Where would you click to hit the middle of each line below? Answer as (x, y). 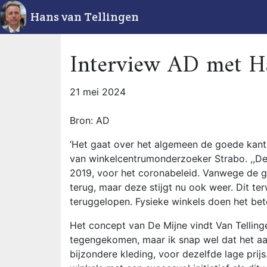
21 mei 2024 (98, 92)
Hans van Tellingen (85, 17)
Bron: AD (90, 120)
